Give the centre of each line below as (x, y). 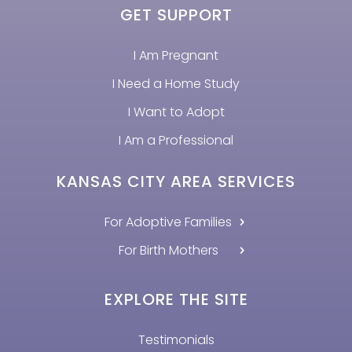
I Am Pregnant (176, 56)
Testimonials (176, 340)
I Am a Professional (176, 141)
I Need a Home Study (176, 84)
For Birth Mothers (168, 251)
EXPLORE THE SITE (176, 300)
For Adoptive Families (168, 222)
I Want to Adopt (176, 112)
